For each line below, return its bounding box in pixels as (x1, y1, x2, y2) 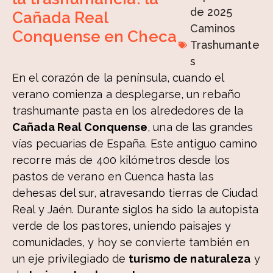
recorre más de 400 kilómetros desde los (12, 154, 230, 167)
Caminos (190, 22, 236, 35)
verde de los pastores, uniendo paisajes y (12, 219, 232, 233)
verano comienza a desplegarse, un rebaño (12, 88, 241, 101)
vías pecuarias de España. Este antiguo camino (12, 137, 258, 151)
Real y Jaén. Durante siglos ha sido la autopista (12, 203, 258, 216)
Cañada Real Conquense (12, 121, 148, 134)
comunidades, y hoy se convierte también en (12, 236, 250, 249)
